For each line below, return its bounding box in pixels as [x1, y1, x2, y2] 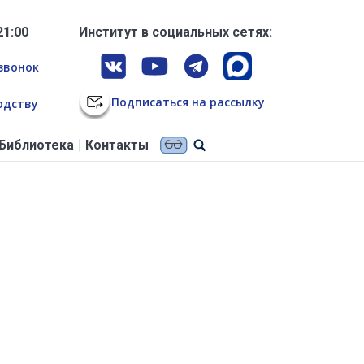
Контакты [84, 137, 149, 154]
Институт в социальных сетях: [79, 24, 272, 40]
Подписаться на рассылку [110, 93, 265, 110]
